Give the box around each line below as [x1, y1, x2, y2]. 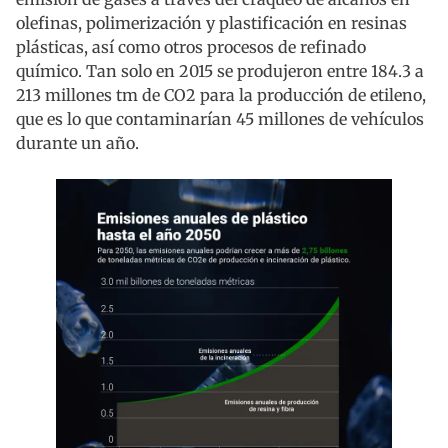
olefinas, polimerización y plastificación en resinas [16, 13, 407, 34]
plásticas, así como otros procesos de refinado [16, 37, 366, 58]
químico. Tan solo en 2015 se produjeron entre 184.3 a [16, 61, 424, 82]
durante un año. [16, 133, 139, 154]
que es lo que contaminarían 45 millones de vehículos [16, 109, 424, 130]
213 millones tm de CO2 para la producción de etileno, [16, 85, 426, 106]
